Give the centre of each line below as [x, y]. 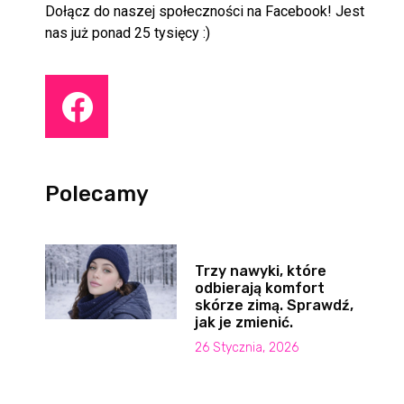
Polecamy [97, 194]
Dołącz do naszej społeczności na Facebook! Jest [205, 12]
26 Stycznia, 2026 [246, 348]
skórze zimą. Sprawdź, [274, 306]
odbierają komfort [259, 289]
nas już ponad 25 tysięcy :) [128, 33]
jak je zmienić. [243, 323]
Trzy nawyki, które [260, 271]
